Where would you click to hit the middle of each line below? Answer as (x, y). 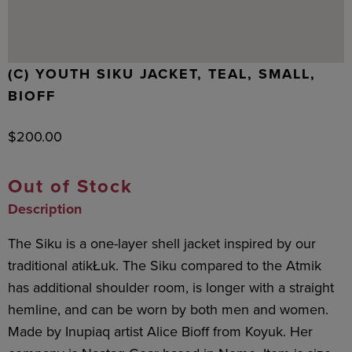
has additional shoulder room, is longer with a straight (171, 288)
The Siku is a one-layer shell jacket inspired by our (162, 244)
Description (45, 209)
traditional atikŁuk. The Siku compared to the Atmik (165, 266)
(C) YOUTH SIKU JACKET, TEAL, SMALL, (162, 74)
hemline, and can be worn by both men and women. (168, 310)
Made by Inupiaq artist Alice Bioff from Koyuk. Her (160, 332)
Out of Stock (70, 186)
